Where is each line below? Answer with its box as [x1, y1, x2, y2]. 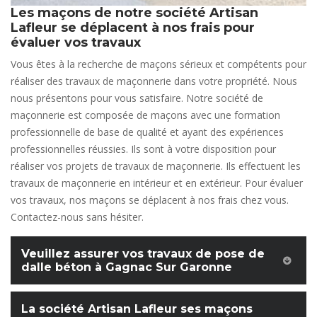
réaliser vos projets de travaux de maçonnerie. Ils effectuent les [11, 159, 301, 173]
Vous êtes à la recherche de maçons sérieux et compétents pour [11, 57, 306, 71]
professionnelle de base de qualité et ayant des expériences [11, 125, 284, 139]
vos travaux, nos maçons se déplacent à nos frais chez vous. [11, 193, 289, 207]
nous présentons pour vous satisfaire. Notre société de [11, 91, 263, 105]
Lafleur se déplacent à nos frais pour [11, 20, 255, 35]
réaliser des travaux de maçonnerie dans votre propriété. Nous [11, 74, 297, 88]
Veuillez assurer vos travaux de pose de [21, 247, 265, 260]
